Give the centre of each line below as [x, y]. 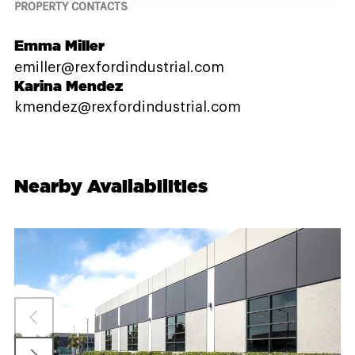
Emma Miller [59, 46]
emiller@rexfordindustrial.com [119, 67]
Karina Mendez [69, 85]
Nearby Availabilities [111, 186]
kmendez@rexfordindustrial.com [128, 107]
